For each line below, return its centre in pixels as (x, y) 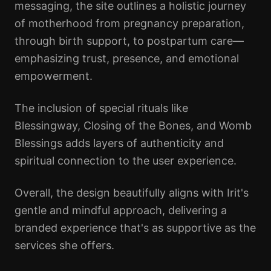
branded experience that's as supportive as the (135, 228)
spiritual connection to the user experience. (126, 161)
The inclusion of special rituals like (101, 108)
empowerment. (54, 76)
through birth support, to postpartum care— (129, 41)
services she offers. (64, 246)
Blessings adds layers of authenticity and (119, 143)
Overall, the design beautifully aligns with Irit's (132, 193)
